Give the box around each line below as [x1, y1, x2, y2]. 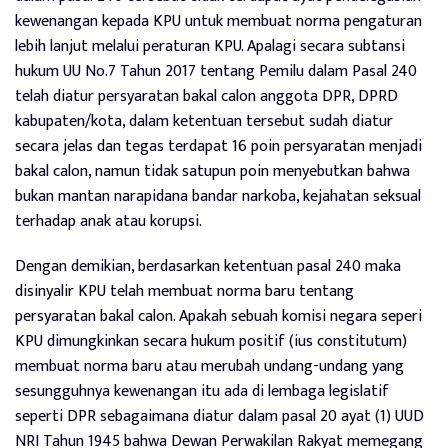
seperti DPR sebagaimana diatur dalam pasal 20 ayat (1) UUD [15, 403, 424, 430]
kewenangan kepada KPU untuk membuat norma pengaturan [15, 8, 422, 35]
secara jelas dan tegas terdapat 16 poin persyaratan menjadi [15, 133, 422, 160]
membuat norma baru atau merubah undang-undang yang [15, 353, 404, 380]
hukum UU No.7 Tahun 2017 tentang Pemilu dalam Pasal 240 [15, 58, 417, 85]
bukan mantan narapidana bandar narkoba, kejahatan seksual [15, 183, 421, 210]
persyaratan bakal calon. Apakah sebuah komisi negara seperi [15, 303, 422, 330]
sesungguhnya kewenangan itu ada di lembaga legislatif [15, 378, 389, 405]
